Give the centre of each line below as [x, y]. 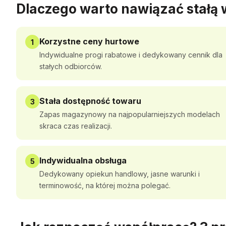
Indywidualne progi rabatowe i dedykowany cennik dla [131, 55]
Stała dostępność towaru [90, 101]
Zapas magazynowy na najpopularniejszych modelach [130, 114]
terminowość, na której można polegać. [105, 185]
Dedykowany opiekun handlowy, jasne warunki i [120, 174]
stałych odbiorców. [71, 66]
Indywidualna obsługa [83, 160]
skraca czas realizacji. [76, 126]
